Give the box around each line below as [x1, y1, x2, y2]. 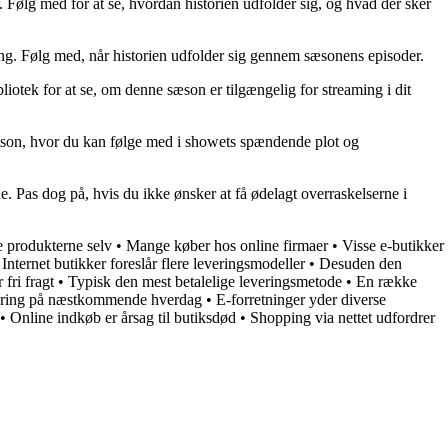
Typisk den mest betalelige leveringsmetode [68, 272, 342, 290]
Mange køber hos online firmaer [126, 236, 328, 254]
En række [356, 272, 417, 290]
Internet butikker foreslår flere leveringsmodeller [2, 254, 305, 272]
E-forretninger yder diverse [216, 290, 386, 308]
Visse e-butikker [342, 236, 444, 254]
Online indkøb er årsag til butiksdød [10, 308, 236, 326]
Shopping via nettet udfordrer [250, 308, 435, 326]
